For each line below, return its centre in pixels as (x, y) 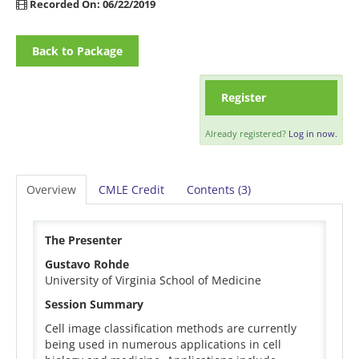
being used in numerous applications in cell (163, 345)
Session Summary (94, 305)
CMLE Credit (131, 190)
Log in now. (313, 134)
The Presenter (83, 240)
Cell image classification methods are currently (171, 329)
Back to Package (77, 51)
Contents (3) (219, 190)
